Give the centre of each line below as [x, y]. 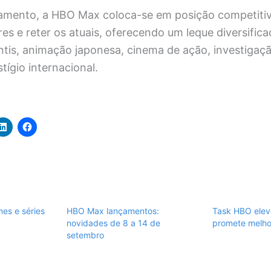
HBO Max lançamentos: [113, 211]
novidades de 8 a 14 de [113, 223]
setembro [85, 235]
